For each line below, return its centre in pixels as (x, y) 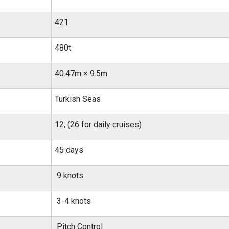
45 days (69, 150)
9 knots (69, 176)
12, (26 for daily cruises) (98, 124)
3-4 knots (73, 201)
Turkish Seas (78, 99)
